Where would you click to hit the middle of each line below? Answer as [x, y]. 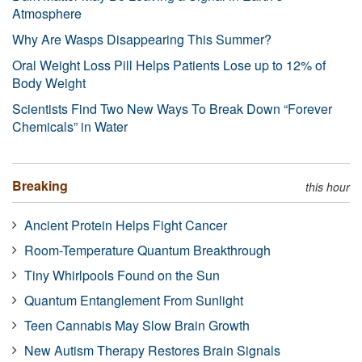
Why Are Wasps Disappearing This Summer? [142, 39]
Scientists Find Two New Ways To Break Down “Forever [172, 108]
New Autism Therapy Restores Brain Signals [152, 350]
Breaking [40, 185]
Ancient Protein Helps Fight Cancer [126, 225]
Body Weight [49, 82]
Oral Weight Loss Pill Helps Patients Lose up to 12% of [169, 65]
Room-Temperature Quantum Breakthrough [147, 250]
